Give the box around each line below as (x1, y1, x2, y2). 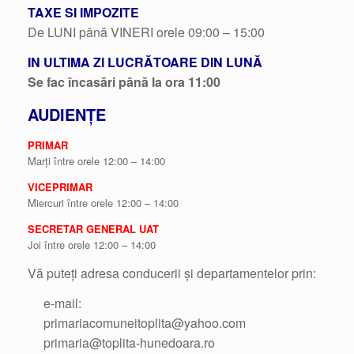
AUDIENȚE (28, 102, 111, 126)
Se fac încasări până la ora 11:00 (28, 72, 220, 91)
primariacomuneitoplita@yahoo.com (43, 313, 246, 332)
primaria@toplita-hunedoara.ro (43, 333, 215, 352)
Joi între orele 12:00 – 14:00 (28, 236, 156, 252)
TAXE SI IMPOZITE (28, 2, 139, 21)
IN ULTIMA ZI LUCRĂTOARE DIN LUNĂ (28, 52, 262, 71)
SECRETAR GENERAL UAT (28, 220, 159, 236)
